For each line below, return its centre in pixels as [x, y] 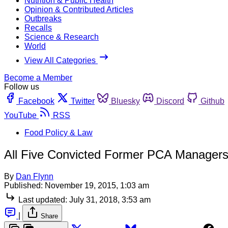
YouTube [20, 115]
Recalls [38, 27]
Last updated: [43, 199]
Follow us [22, 87]
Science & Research [62, 37]
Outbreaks [43, 18]
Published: [23, 185]
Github [212, 101]
